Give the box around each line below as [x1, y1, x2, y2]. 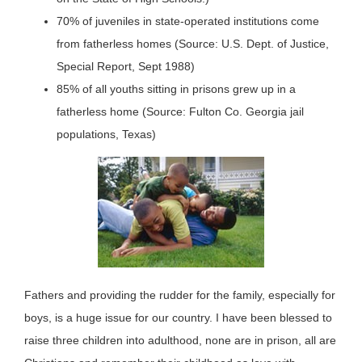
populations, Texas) [57, 127, 156, 141]
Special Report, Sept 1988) [57, 59, 195, 73]
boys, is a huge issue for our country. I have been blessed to [24, 310, 332, 324]
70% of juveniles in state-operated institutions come [57, 14, 319, 27]
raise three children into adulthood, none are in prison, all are [24, 333, 336, 347]
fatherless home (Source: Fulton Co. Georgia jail [57, 104, 304, 118]
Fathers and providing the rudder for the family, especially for [24, 288, 335, 301]
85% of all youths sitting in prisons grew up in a [57, 82, 296, 95]
